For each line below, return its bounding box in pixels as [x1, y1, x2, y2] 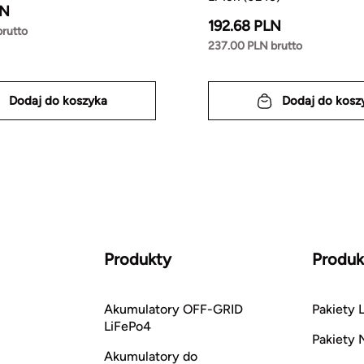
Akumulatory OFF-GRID [104, 301, 243, 318]
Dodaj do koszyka [9, 93, 107, 108]
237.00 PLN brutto [208, 39, 302, 54]
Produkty [104, 249, 171, 270]
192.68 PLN [208, 17, 281, 36]
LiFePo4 [104, 318, 151, 335]
